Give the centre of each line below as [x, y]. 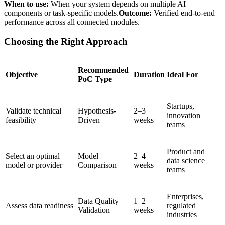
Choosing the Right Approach [66, 41]
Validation [94, 210]
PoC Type [95, 79]
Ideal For [183, 75]
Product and [186, 152]
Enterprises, [185, 197]
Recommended [103, 70]
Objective [22, 75]
